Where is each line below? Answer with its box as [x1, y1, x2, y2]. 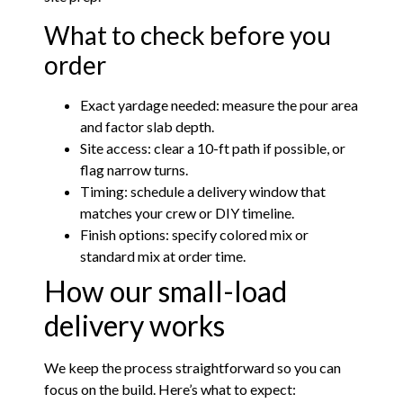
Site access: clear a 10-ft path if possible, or [80, 139, 346, 157]
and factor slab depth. [80, 117, 215, 135]
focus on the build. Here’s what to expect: [44, 380, 297, 398]
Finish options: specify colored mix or [80, 225, 309, 243]
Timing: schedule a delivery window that [80, 182, 327, 200]
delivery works [44, 307, 226, 343]
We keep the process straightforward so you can [44, 358, 342, 376]
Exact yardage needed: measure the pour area [80, 95, 359, 113]
